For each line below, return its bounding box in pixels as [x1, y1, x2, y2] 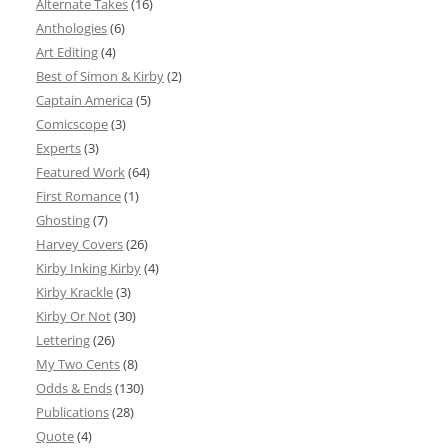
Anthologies [36, 19, 107, 38]
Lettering [36, 331, 90, 350]
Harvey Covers [36, 235, 123, 254]
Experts [36, 139, 81, 158]
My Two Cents [36, 355, 120, 374]
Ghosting [36, 211, 90, 230]
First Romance [36, 187, 121, 206]
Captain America [36, 91, 133, 110]
